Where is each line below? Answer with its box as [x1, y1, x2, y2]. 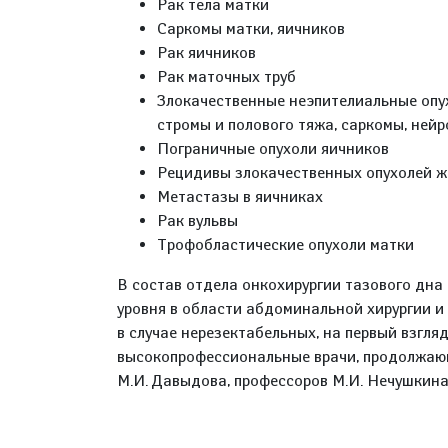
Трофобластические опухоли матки [157, 235, 414, 254]
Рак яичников [157, 43, 256, 62]
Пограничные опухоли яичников [157, 139, 389, 158]
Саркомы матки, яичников [157, 19, 345, 38]
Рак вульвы [157, 211, 238, 230]
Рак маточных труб [157, 67, 296, 86]
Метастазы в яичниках [157, 187, 323, 206]
